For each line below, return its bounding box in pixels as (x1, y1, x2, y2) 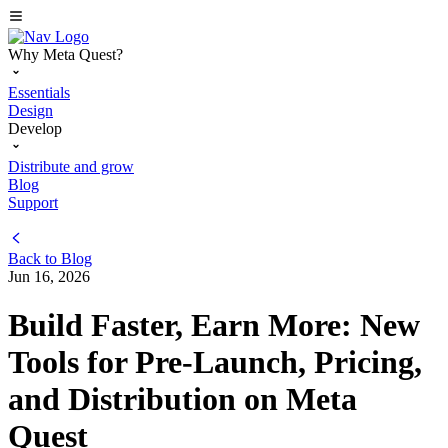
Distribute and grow (8, 158, 134, 175)
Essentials (8, 84, 70, 101)
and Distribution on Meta (8, 381, 357, 418)
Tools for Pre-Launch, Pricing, (8, 344, 422, 381)
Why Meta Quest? (8, 46, 123, 63)
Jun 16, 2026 (8, 268, 90, 285)
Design (8, 102, 53, 119)
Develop (8, 120, 62, 137)
